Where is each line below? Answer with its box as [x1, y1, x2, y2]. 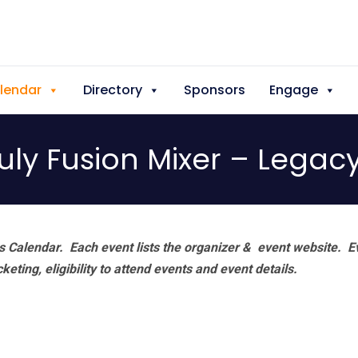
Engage [269, 81, 318, 99]
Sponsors [184, 81, 245, 99]
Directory [83, 81, 142, 99]
